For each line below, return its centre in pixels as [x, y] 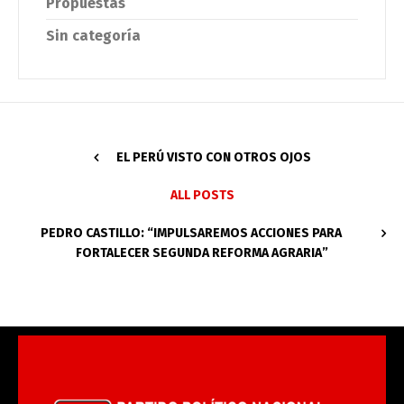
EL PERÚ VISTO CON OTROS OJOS [213, 158]
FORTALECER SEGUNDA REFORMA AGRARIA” [202, 253]
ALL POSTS [202, 196]
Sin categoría [93, 36]
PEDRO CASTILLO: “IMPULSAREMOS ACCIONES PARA [191, 234]
